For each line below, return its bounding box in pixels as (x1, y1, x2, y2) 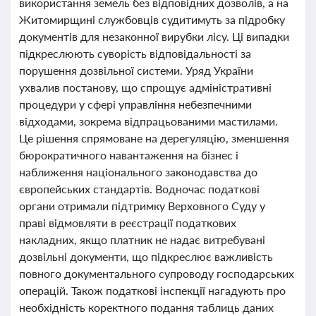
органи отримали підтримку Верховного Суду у (19, 199, 265, 212)
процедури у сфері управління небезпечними (19, 97, 252, 111)
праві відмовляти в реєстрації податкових (19, 216, 236, 229)
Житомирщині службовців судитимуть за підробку (19, 13, 285, 26)
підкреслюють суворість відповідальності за (19, 47, 251, 60)
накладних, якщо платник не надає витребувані (19, 233, 265, 246)
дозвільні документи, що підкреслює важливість (19, 250, 273, 263)
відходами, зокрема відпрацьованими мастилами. (19, 114, 278, 128)
